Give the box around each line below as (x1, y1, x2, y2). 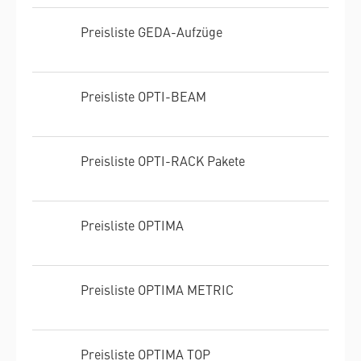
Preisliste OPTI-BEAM (81, 86, 206, 105)
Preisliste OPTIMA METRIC (81, 280, 234, 298)
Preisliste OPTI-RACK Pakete (81, 151, 245, 169)
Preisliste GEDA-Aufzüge (81, 22, 222, 40)
